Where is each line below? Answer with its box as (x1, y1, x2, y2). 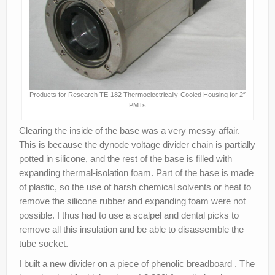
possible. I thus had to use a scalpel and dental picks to (19, 209, 239, 220)
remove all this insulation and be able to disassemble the (19, 223, 244, 234)
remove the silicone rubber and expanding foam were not (19, 195, 246, 206)
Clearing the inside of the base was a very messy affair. (19, 125, 240, 136)
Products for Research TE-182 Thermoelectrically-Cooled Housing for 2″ (29, 90, 246, 98)
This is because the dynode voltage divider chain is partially (19, 139, 255, 150)
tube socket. (19, 238, 68, 249)
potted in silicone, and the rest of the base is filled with (19, 153, 232, 164)
